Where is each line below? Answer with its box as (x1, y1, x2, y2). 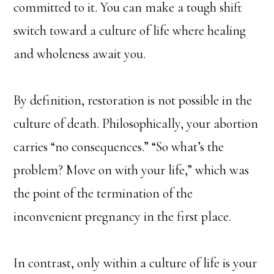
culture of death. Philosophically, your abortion (13, 115, 259, 131)
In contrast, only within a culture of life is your (13, 254, 257, 271)
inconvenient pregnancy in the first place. (13, 208, 232, 224)
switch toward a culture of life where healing (13, 22, 246, 39)
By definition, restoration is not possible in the (13, 92, 253, 108)
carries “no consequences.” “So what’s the (13, 138, 224, 155)
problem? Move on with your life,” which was (13, 161, 250, 178)
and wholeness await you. (13, 45, 146, 62)
